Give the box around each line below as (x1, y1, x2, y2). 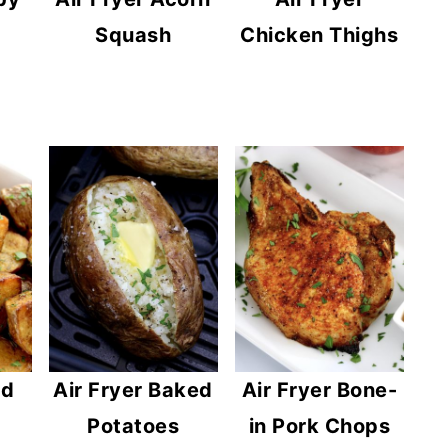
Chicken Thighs (240, 22, 399, 47)
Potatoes (87, 413, 180, 438)
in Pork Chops (248, 413, 391, 438)
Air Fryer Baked (53, 377, 213, 402)
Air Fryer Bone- (241, 377, 398, 402)
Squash (95, 22, 172, 47)
